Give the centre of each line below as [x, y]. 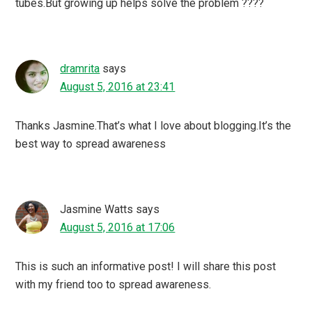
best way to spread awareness [91, 143]
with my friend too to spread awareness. [114, 284]
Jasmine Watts [97, 209]
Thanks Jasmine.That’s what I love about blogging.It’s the [154, 125]
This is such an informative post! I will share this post [146, 266]
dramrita [80, 68]
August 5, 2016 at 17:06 [118, 227]
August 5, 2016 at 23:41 [118, 86]
